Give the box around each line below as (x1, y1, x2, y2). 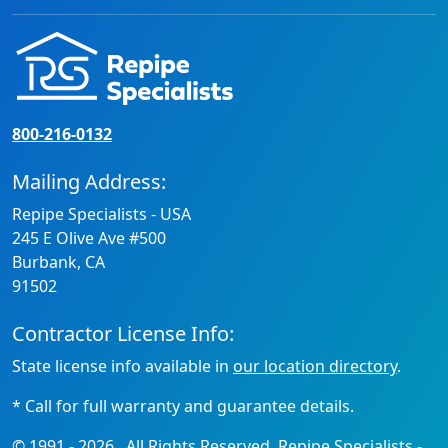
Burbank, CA (12, 251, 105, 274)
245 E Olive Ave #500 (12, 227, 166, 250)
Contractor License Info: (12, 320, 234, 348)
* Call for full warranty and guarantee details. (12, 395, 354, 418)
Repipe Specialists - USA (12, 203, 191, 226)
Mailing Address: (12, 168, 166, 196)
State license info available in (12, 355, 233, 378)
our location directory (233, 355, 397, 378)
